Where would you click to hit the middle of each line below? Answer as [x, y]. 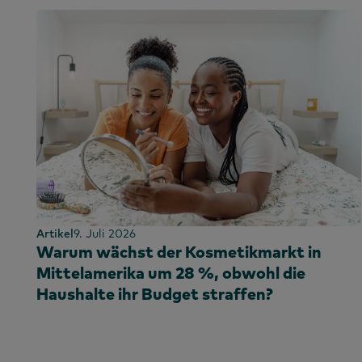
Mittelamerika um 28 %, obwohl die [171, 272]
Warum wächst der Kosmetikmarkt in [179, 251]
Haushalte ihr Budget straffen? [155, 293]
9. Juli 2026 [105, 233]
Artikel [55, 233]
